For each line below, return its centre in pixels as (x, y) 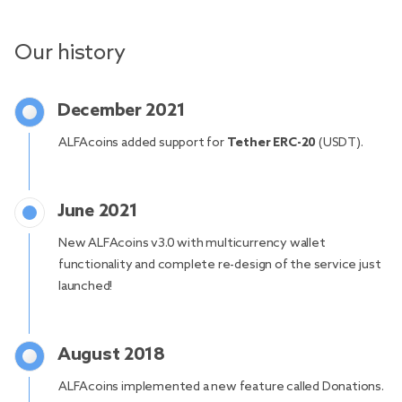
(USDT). (340, 143)
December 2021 (122, 111)
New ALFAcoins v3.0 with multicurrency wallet (192, 244)
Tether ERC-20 (271, 143)
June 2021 (98, 212)
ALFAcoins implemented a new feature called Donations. (221, 387)
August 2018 (111, 355)
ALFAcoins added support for (143, 143)
